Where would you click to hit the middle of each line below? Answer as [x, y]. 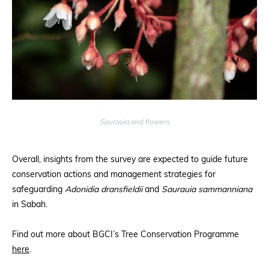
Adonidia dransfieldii [104, 190]
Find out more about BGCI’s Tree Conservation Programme [125, 235]
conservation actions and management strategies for [114, 175]
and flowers [149, 122]
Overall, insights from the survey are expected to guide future [130, 160]
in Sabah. [30, 205]
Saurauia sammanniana [207, 190]
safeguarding [38, 190]
